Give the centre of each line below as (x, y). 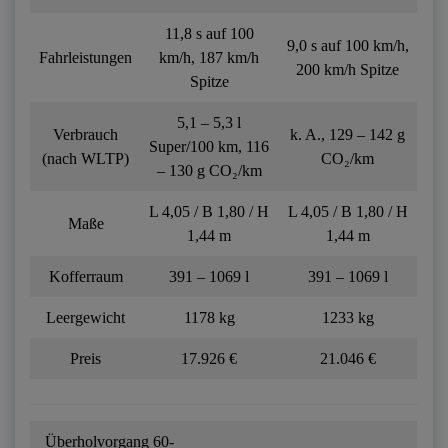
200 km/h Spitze (347, 69)
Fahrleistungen (85, 57)
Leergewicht (85, 317)
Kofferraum (85, 276)
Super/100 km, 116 (209, 146)
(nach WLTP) (85, 158)
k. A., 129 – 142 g (347, 134)
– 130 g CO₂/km (209, 170)
